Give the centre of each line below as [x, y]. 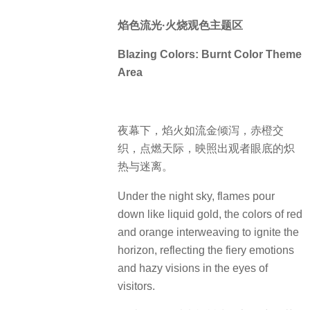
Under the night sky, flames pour [196, 196]
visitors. [136, 286]
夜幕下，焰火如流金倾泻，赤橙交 [201, 131]
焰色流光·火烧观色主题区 [180, 25]
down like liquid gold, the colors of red [210, 214]
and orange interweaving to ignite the [208, 232]
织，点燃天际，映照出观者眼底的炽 [206, 149]
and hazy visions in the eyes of [193, 268]
